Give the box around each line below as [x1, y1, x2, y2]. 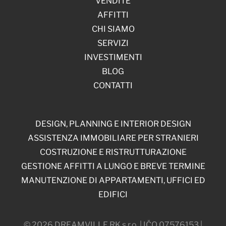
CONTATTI [93, 80, 133, 90]
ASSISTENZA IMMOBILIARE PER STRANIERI [27, 133, 199, 143]
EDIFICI [98, 189, 128, 199]
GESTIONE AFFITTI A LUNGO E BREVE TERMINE [21, 161, 205, 171]
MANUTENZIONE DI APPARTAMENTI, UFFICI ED [21, 175, 205, 185]
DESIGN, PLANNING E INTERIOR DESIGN [35, 119, 191, 129]
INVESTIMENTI [84, 52, 142, 62]
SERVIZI [97, 38, 129, 48]
